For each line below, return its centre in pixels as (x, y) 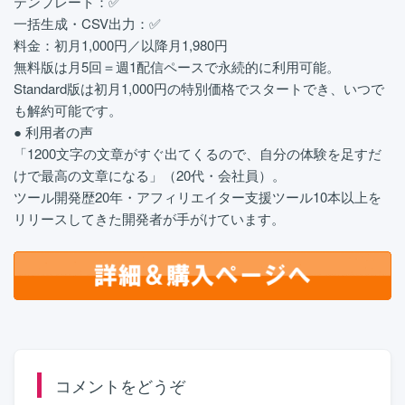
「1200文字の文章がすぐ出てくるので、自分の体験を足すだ (198, 153)
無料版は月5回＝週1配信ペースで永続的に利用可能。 (177, 66)
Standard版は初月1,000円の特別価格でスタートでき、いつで (199, 88)
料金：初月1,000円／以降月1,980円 (121, 45)
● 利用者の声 (53, 132)
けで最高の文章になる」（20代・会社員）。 (150, 175)
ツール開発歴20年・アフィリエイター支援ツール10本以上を (198, 197)
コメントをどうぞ (120, 385)
